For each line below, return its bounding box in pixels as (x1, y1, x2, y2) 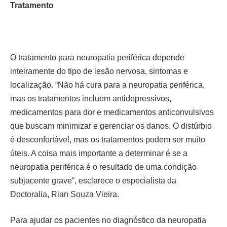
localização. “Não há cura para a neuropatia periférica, (10, 80, 205, 89)
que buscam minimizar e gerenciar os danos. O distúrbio (10, 121, 212, 130)
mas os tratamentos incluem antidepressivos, (10, 94, 171, 103)
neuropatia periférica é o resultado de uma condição (10, 162, 197, 171)
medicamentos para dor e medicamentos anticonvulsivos (10, 107, 214, 117)
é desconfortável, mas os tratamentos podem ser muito (10, 135, 205, 144)
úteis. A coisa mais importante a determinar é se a (10, 148, 187, 158)
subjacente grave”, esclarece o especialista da (10, 176, 176, 185)
